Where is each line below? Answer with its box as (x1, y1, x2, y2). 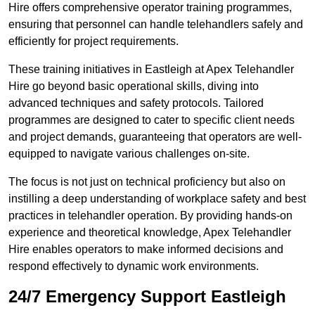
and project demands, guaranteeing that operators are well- (8, 131, 302, 143)
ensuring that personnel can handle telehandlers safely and (8, 18, 303, 31)
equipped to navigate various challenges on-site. (8, 148, 250, 160)
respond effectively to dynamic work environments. (8, 260, 259, 273)
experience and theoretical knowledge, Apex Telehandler (8, 226, 291, 239)
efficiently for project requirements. (8, 35, 179, 48)
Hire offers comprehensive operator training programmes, (8, 1, 292, 14)
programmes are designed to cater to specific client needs (8, 114, 295, 127)
